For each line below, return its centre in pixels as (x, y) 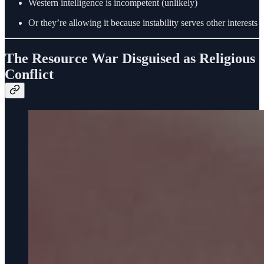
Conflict (29, 74)
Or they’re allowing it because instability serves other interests (143, 22)
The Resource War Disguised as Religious (130, 58)
